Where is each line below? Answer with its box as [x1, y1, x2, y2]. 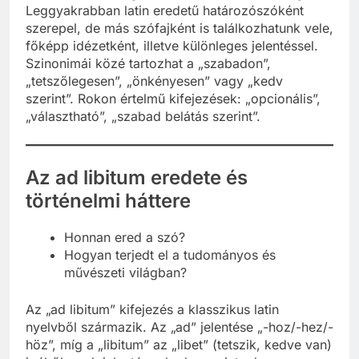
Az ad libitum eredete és [26, 180, 248, 204]
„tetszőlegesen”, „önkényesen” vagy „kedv [26, 87, 283, 104]
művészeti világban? [64, 278, 187, 295]
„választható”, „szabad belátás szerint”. [26, 123, 260, 139]
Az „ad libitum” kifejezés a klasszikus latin [26, 315, 279, 332]
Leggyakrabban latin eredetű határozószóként [26, 17, 304, 34]
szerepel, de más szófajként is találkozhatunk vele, [26, 34, 333, 51]
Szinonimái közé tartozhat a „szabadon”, [26, 70, 271, 87]
